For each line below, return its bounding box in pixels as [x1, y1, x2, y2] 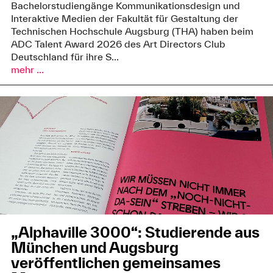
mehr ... [10, 64, 44, 76]
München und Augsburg [10, 239, 179, 257]
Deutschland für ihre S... [10, 51, 119, 63]
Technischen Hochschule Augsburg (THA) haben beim [10, 26, 253, 37]
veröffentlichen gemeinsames [10, 254, 221, 272]
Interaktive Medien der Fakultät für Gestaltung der [10, 13, 238, 24]
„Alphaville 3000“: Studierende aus [10, 224, 260, 241]
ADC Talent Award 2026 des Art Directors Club [10, 38, 225, 50]
